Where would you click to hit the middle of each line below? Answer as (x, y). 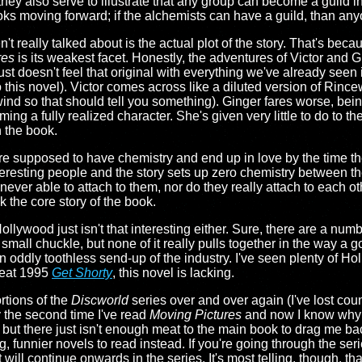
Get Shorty (82, 273)
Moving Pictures (196, 315)
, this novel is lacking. (173, 273)
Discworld (100, 300)
